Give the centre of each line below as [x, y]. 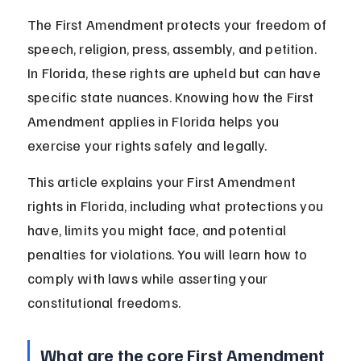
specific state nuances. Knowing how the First [172, 97]
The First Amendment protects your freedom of [179, 25]
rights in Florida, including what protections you [177, 206]
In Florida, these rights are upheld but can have [176, 73]
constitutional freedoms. [104, 303]
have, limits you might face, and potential [159, 230]
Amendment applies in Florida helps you [155, 121]
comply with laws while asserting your [149, 278]
